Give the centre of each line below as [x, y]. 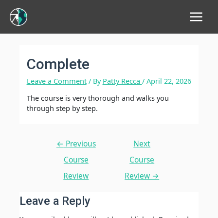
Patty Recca [122, 81]
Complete [58, 64]
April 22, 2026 [169, 81]
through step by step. [62, 108]
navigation [60, 150]
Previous [80, 144]
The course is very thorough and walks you [98, 98]
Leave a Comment [56, 81]
